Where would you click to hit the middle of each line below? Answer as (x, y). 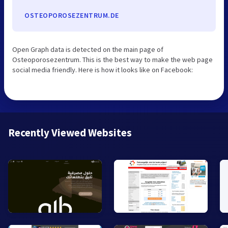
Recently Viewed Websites (70, 132)
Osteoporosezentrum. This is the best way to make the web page (112, 59)
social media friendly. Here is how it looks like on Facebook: (103, 69)
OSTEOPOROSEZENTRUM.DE (72, 15)
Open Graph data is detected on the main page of (88, 49)
